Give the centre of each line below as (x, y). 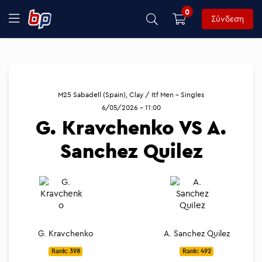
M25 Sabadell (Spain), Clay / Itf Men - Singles (131, 94)
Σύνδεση (227, 19)
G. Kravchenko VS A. (131, 127)
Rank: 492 (196, 251)
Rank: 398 (65, 251)
